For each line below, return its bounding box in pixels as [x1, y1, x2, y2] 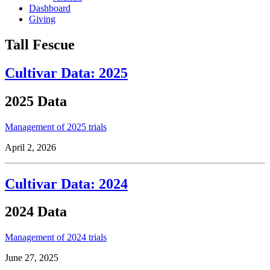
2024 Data [5, 204, 67, 220]
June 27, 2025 [5, 253, 58, 263]
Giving [29, 14, 55, 24]
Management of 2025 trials [5, 121, 107, 132]
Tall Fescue [5, 36, 75, 52]
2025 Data [5, 93, 67, 109]
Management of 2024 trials [5, 232, 107, 243]
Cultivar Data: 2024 [5, 175, 128, 192]
